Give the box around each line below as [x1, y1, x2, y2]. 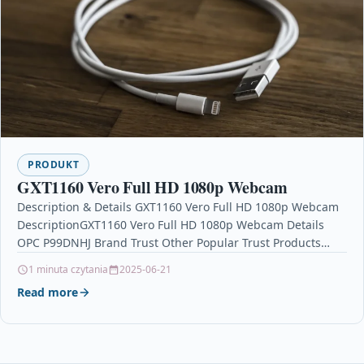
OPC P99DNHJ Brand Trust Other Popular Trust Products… [17, 235, 330, 251]
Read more [17, 284, 78, 301]
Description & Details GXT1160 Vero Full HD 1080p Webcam [17, 199, 339, 215]
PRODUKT [28, 158, 80, 172]
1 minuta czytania [28, 262, 108, 277]
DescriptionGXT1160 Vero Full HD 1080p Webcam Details [17, 217, 324, 233]
